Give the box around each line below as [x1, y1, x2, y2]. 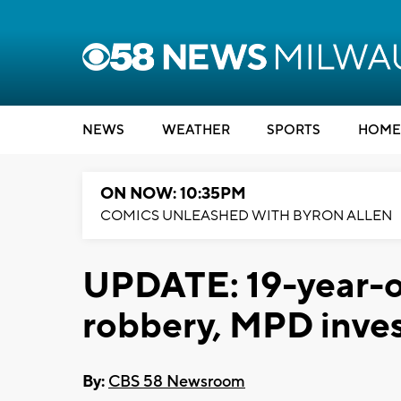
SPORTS [267, 122, 320, 139]
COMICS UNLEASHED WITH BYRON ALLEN [100, 207, 392, 225]
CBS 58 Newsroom [108, 371, 245, 392]
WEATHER [161, 122, 230, 139]
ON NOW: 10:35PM [100, 183, 246, 204]
